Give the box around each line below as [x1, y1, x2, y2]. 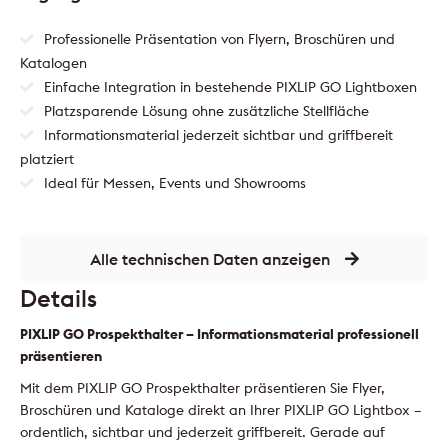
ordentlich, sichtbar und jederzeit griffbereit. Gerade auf [20, 422, 385, 441]
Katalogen [20, 53, 87, 72]
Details [20, 282, 97, 313]
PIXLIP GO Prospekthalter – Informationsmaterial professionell [20, 324, 419, 343]
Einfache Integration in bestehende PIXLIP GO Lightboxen [44, 77, 417, 96]
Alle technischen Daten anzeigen [89, 248, 330, 269]
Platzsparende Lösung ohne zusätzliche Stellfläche [44, 101, 369, 120]
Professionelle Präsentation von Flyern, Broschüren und [44, 29, 395, 48]
